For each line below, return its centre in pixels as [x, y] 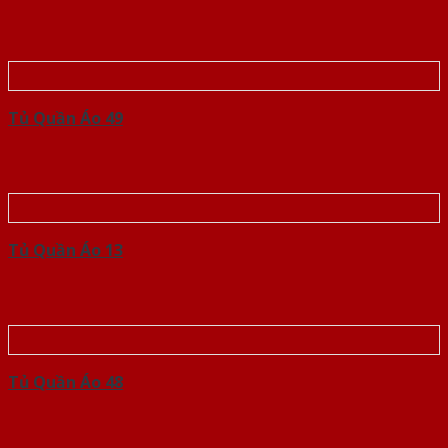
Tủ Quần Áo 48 [65, 382]
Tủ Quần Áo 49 [65, 118]
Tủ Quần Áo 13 [65, 250]
